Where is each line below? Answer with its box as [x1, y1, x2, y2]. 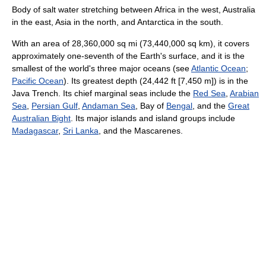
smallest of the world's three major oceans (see [12, 64, 191, 73]
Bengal [166, 101, 192, 110]
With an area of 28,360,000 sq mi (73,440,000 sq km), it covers [12, 39, 249, 48]
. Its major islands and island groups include [71, 113, 235, 123]
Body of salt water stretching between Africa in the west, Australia [12, 5, 255, 14]
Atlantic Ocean [191, 64, 246, 73]
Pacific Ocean [12, 76, 64, 85]
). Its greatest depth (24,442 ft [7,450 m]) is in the [64, 76, 248, 85]
